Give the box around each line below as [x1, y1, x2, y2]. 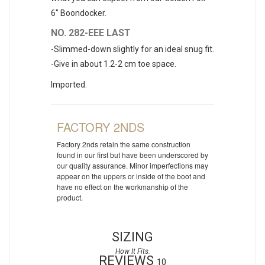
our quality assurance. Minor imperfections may [57, 160, 208, 171]
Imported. [51, 80, 87, 90]
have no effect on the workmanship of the [57, 182, 188, 192]
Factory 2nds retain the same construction [57, 139, 190, 150]
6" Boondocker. [51, 8, 106, 18]
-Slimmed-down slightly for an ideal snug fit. [51, 44, 214, 54]
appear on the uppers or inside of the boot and [57, 171, 205, 182]
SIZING [112, 230, 153, 245]
